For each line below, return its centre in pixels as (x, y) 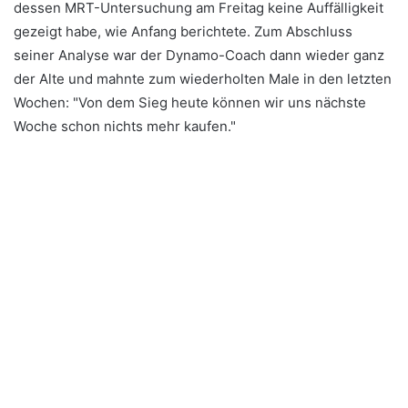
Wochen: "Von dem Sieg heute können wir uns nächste (190, 102)
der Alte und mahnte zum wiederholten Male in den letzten (203, 78)
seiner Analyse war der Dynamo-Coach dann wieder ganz (199, 55)
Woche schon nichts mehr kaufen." (125, 126)
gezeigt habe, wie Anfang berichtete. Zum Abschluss (183, 31)
